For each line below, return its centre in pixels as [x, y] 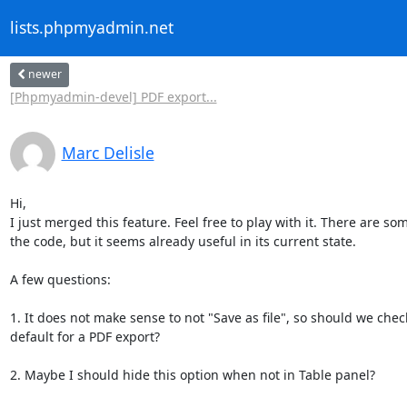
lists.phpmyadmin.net [91, 28]
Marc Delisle [108, 152]
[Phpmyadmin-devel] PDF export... [113, 96]
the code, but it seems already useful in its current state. [183, 241]
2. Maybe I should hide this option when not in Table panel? [192, 374]
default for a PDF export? [84, 336]
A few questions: [60, 279]
